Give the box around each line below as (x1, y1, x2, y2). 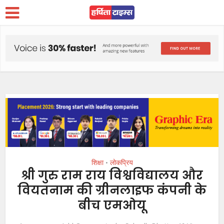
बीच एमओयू (78, 197, 146, 214)
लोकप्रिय (109, 157, 133, 167)
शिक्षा (91, 157, 103, 167)
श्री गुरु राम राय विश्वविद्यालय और (21, 167, 203, 184)
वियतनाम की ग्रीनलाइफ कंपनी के (17, 182, 206, 199)
